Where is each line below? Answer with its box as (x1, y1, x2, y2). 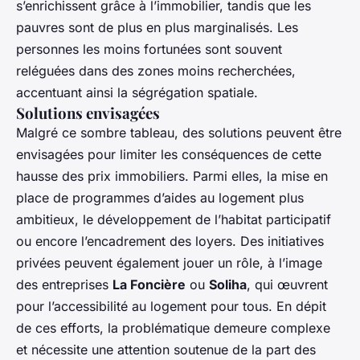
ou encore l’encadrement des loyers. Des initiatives (16, 232, 324, 249)
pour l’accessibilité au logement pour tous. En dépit (16, 297, 326, 314)
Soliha (209, 276, 247, 292)
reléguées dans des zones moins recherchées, (16, 62, 296, 79)
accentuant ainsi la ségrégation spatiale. (16, 84, 258, 100)
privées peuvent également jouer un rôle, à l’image (16, 254, 322, 271)
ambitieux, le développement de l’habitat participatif (16, 211, 331, 227)
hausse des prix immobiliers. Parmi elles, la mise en (16, 167, 328, 184)
